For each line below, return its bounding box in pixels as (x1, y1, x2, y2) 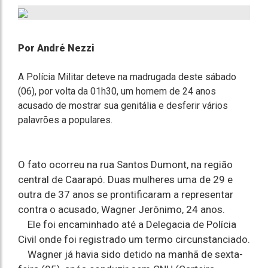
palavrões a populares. (18, 114, 112, 126)
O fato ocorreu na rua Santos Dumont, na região (18, 159, 233, 170)
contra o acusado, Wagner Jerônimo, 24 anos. (18, 203, 225, 215)
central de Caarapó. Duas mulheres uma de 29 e (18, 173, 233, 185)
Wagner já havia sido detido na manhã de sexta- (18, 248, 243, 260)
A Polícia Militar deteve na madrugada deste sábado (18, 71, 236, 83)
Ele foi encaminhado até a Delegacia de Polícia (18, 218, 236, 230)
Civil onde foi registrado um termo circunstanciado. (18, 233, 250, 245)
